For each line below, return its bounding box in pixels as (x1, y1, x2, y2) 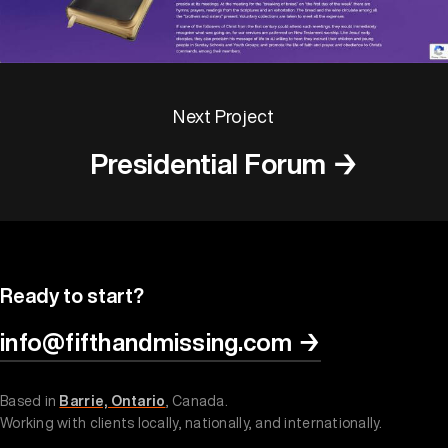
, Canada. (165, 389, 228, 411)
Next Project (173, 102, 275, 129)
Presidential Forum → (89, 142, 359, 184)
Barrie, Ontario (59, 389, 166, 411)
